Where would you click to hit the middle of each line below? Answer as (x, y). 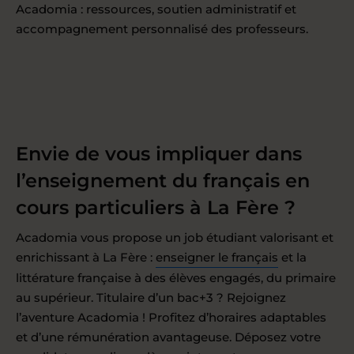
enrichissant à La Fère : (86, 257)
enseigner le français (217, 257)
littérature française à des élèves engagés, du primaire (176, 277)
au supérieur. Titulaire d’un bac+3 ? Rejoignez (151, 297)
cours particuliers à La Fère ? (156, 207)
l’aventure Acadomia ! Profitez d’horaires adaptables (171, 317)
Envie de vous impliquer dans (159, 153)
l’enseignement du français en (163, 180)
